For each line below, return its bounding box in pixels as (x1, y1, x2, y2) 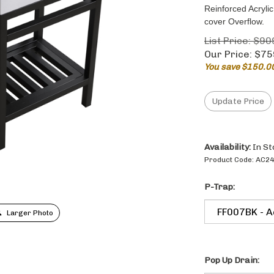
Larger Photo (5, 208, 54, 217)
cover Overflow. (204, 17, 264, 26)
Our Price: (204, 48, 252, 60)
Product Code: (204, 157, 254, 165)
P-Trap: (204, 183, 235, 193)
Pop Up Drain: (204, 256, 259, 267)
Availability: (204, 143, 251, 154)
